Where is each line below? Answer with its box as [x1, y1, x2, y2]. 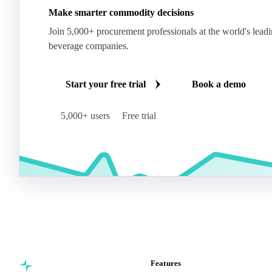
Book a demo [192, 78, 246, 89]
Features [151, 258, 182, 268]
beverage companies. [49, 40, 129, 51]
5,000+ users [61, 110, 110, 121]
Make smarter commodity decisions [49, 7, 194, 18]
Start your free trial [66, 78, 146, 89]
